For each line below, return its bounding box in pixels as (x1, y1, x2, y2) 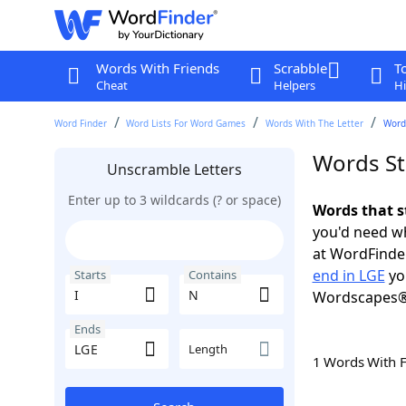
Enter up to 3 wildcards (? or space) (67, 191, 281, 208)
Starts (73, 266, 106, 283)
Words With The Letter (266, 117, 364, 130)
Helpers (273, 77, 315, 93)
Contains (188, 266, 237, 283)
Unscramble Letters (106, 159, 242, 179)
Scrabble (273, 59, 327, 77)
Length (188, 341, 227, 357)
